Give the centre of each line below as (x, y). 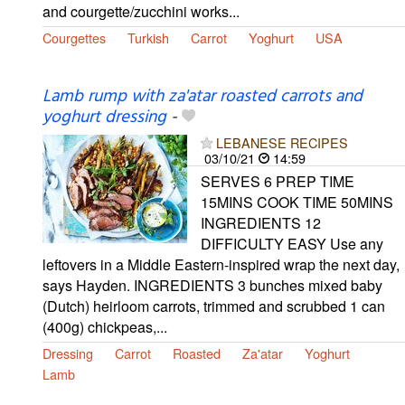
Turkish (148, 38)
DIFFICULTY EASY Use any (292, 244)
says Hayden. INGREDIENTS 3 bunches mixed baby (212, 286)
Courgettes (74, 38)
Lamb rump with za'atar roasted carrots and (202, 97)
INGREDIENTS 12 (261, 223)
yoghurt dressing (104, 118)
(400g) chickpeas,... (105, 327)
